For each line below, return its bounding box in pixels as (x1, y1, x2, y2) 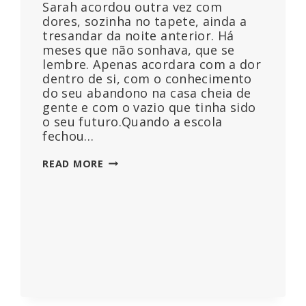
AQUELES (102, 155, 151, 169)
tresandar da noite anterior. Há (42, 27, 234, 44)
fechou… (42, 127, 94, 144)
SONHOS (102, 212, 150, 226)
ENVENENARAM (102, 184, 182, 197)
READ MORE (42, 156, 104, 170)
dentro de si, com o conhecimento (42, 70, 252, 87)
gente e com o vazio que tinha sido (42, 98, 256, 115)
